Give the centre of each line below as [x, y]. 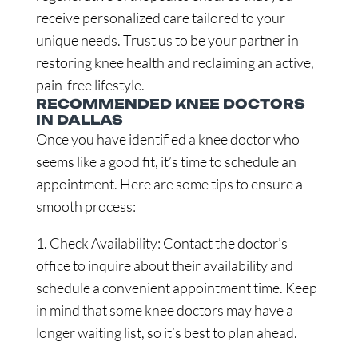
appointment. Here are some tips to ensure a [169, 184]
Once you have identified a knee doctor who [167, 139]
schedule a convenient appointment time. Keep [176, 288]
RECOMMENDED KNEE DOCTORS [170, 104]
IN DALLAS [79, 120]
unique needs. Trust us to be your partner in [167, 40]
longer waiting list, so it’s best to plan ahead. [166, 332]
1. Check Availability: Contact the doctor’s [161, 243]
